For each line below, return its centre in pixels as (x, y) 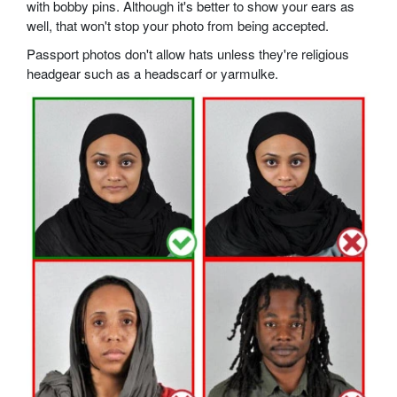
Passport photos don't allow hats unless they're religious (188, 54)
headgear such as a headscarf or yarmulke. (152, 74)
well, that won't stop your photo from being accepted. (178, 26)
